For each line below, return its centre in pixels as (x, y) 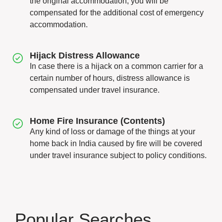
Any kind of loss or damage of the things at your (112, 132)
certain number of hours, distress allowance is (110, 78)
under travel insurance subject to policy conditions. (118, 155)
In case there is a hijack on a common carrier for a (116, 66)
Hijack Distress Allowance (85, 55)
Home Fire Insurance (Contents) (97, 121)
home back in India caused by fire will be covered (116, 143)
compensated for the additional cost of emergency (117, 13)
